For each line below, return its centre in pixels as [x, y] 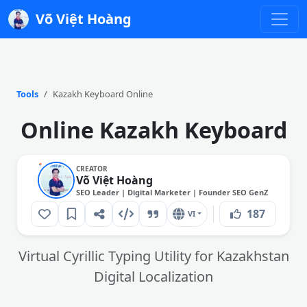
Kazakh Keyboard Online [103, 94]
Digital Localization [153, 277]
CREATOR [92, 168]
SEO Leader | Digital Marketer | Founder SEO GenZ [172, 192]
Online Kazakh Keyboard [153, 130]
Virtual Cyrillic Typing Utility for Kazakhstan [153, 256]
